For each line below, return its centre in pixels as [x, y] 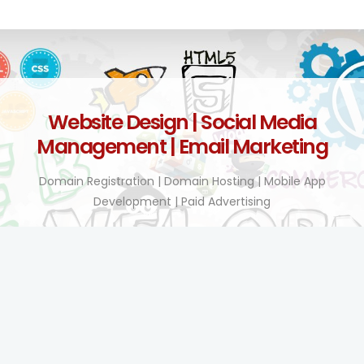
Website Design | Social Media [182, 123]
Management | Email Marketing [182, 147]
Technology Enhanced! [182, 275]
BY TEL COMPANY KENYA [182, 318]
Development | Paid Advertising [182, 202]
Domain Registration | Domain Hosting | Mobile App [182, 182]
